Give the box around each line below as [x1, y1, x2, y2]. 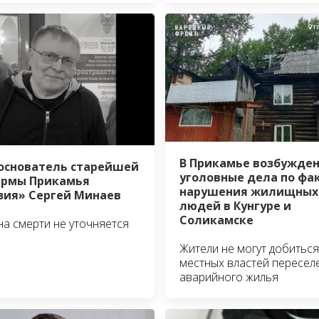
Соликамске [179, 212, 253, 229]
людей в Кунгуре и [179, 198, 291, 214]
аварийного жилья [179, 269, 278, 286]
